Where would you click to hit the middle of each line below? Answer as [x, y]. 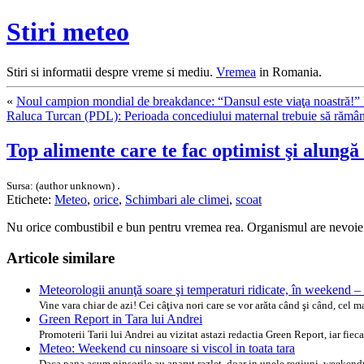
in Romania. [289, 71]
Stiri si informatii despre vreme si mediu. [111, 71]
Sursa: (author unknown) [62, 185]
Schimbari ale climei [177, 199]
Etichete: [30, 199]
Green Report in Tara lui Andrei [121, 319]
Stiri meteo [68, 32]
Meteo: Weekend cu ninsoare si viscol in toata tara [167, 349]
